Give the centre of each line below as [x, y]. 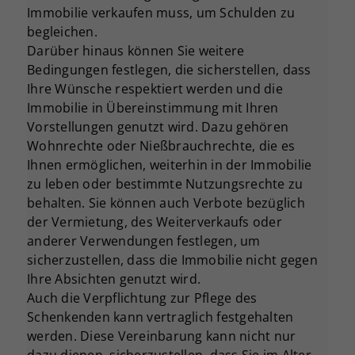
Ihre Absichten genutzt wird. [114, 279]
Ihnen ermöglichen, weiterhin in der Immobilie [170, 165]
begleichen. [62, 32]
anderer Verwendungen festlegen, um [144, 241]
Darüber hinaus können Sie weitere [136, 51]
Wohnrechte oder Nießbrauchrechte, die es [161, 146]
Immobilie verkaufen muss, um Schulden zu [161, 13]
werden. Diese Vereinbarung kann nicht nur [162, 336]
